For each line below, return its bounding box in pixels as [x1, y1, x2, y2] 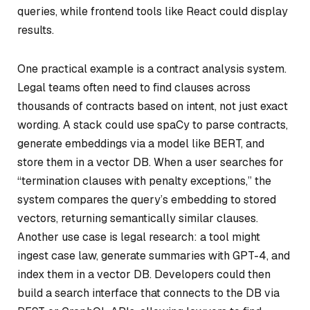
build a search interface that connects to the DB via [17, 285, 280, 300]
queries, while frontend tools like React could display [17, 4, 288, 19]
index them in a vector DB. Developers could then [17, 266, 271, 282]
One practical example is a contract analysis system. [17, 61, 286, 76]
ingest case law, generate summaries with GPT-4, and [17, 248, 290, 263]
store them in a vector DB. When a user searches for [17, 154, 284, 170]
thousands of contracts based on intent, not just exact [17, 98, 288, 113]
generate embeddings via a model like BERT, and [17, 136, 264, 151]
